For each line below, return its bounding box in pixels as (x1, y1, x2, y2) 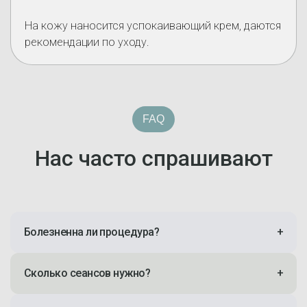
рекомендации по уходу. (25, 36, 149, 49)
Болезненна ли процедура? (24, 225, 160, 238)
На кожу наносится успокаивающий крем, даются (25, 19, 281, 32)
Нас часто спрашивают (34, 145, 273, 171)
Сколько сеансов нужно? (24, 267, 151, 280)
